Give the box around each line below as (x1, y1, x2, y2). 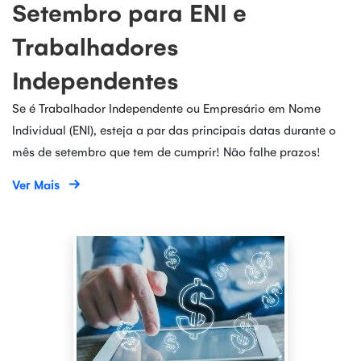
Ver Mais (12, 176, 60, 192)
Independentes (12, 64, 179, 95)
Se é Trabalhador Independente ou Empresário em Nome (12, 100, 321, 115)
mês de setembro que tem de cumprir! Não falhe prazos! (12, 143, 321, 159)
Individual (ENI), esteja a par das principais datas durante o (12, 122, 336, 137)
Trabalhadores (12, 31, 179, 61)
